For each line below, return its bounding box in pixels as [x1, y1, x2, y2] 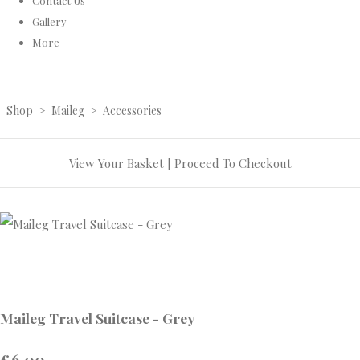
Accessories [103, 103, 162, 119]
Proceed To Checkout [174, 155, 292, 172]
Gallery [32, 14, 67, 28]
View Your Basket [68, 155, 164, 172]
